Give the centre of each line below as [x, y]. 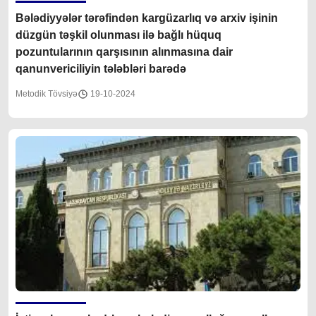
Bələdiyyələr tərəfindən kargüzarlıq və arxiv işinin [147, 18]
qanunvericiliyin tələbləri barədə [101, 68]
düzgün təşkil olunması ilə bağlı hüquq [119, 35]
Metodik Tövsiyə [47, 93]
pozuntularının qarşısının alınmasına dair [124, 51]
